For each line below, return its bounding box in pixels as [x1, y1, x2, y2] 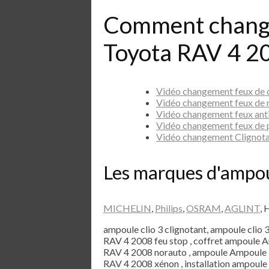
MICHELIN [103, 202, 151, 214]
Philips [155, 202, 183, 214]
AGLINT [225, 202, 260, 214]
